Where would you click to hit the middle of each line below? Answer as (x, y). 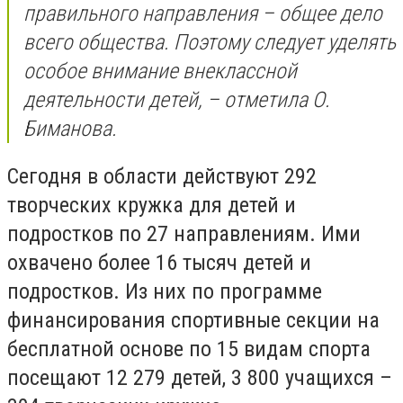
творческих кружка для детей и (152, 206)
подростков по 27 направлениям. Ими (184, 234)
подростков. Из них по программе (165, 292)
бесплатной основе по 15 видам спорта (189, 349)
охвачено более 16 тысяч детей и (159, 263)
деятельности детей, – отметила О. (177, 99)
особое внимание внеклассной (160, 71)
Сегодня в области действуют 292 (162, 177)
